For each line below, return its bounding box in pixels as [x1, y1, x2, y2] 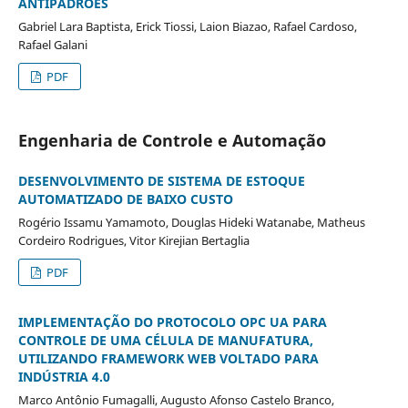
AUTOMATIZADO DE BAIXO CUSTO [17, 189, 233, 208]
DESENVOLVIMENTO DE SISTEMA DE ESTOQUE [17, 171, 305, 189]
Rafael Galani [17, 36, 87, 53]
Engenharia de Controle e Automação [17, 128, 326, 151]
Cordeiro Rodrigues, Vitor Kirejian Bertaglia [17, 231, 250, 249]
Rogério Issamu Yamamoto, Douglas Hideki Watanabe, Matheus [17, 213, 365, 230]
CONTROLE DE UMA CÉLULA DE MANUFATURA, [17, 331, 313, 349]
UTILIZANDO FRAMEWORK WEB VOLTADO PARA [17, 349, 319, 367]
